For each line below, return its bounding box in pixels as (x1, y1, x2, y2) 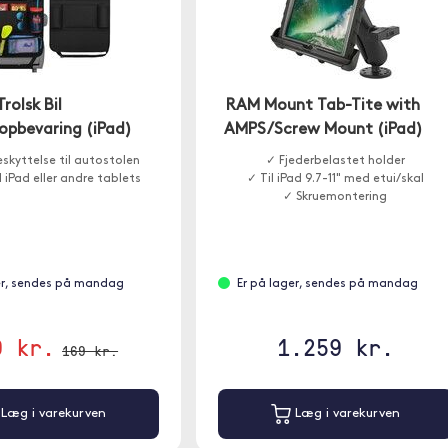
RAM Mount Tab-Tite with (226, 98, 421, 114)
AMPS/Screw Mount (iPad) (223, 122, 423, 138)
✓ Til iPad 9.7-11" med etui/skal (246, 173, 424, 185)
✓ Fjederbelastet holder (265, 155, 405, 167)
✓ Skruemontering (283, 191, 388, 203)
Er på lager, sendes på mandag (236, 278, 418, 290)
